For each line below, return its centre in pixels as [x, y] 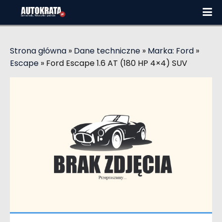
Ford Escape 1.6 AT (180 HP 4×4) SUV [117, 63]
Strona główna [38, 51]
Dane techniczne [107, 51]
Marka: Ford [171, 51]
